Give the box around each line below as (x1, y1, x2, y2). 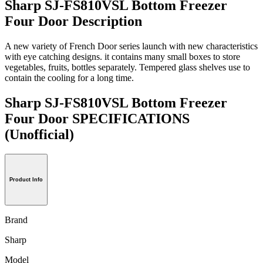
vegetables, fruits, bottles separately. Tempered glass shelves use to (5, 62, 250, 72)
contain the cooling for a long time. (5, 72, 134, 83)
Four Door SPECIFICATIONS (5, 110, 190, 126)
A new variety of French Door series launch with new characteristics (5, 41, 258, 51)
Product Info (9, 177, 43, 183)
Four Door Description (5, 13, 142, 29)
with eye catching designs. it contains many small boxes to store (5, 51, 240, 62)
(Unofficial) (5, 126, 74, 142)
